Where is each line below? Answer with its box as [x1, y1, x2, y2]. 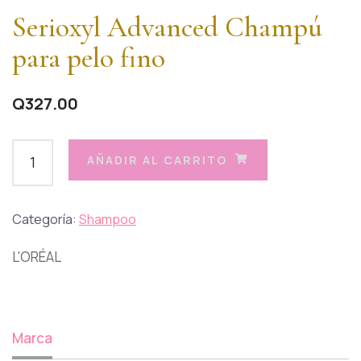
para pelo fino [12, 40, 165, 75]
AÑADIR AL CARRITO [87, 151, 227, 168]
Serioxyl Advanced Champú [12, 10, 322, 44]
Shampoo [79, 210, 136, 228]
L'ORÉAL [12, 247, 61, 266]
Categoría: [12, 210, 79, 228]
